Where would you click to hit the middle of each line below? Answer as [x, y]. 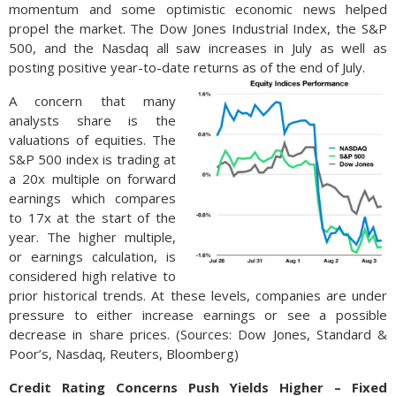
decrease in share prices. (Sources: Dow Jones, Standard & [198, 334]
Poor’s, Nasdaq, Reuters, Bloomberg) [124, 353]
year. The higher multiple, [92, 236]
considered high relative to [92, 275]
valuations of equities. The [92, 139]
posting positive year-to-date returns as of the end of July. [187, 67]
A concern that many [92, 100]
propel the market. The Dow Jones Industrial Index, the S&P [198, 28]
